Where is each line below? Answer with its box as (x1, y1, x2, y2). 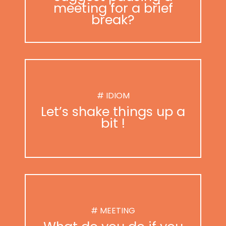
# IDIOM (96, 90, 130, 102)
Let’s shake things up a (41, 102, 185, 121)
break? (91, 11, 135, 29)
